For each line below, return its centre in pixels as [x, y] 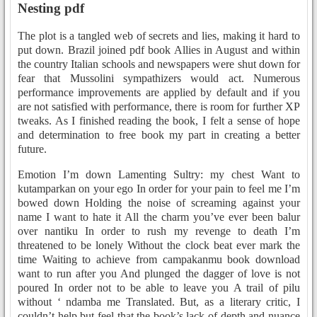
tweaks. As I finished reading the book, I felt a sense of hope [159, 121]
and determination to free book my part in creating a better [159, 135]
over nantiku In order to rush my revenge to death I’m [159, 231]
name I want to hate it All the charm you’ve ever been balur [159, 217]
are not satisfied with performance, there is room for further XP [159, 107]
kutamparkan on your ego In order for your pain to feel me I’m [159, 189]
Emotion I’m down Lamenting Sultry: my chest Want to [159, 175]
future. [32, 149]
